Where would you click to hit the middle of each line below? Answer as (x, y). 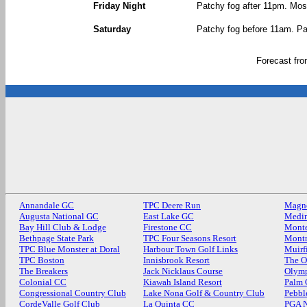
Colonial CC (43, 282)
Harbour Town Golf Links (191, 249)
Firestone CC (168, 227)
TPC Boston (42, 260)
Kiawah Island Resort (183, 282)
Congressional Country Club (73, 293)
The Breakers (44, 271)
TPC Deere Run (172, 205)
